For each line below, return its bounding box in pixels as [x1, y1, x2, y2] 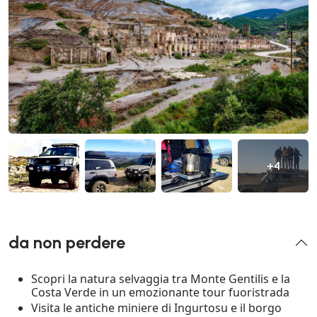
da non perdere [8, 233, 125, 253]
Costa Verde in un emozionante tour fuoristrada [31, 284, 289, 301]
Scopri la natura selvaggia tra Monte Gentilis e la [31, 271, 290, 287]
